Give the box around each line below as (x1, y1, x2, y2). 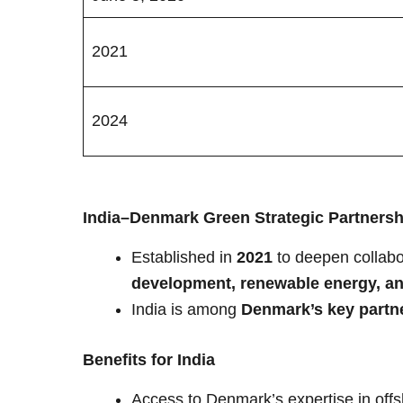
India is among (131, 300, 241, 319)
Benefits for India (83, 351, 215, 370)
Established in (131, 248, 237, 267)
